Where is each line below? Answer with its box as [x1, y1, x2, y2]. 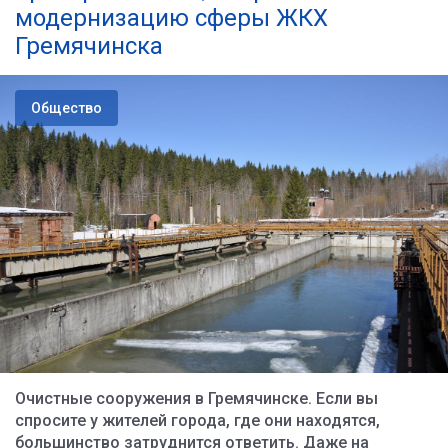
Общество [31, 100, 102, 116]
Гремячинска [15, 32, 163, 60]
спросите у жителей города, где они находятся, [15, 410, 380, 430]
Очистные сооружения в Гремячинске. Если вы [15, 388, 378, 408]
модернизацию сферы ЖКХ [15, 4, 328, 32]
